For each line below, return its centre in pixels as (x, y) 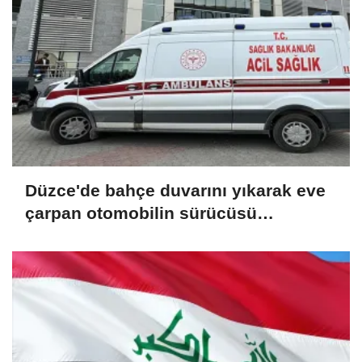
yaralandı (63, 235)
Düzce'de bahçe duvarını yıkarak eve (175, 190)
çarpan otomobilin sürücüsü (141, 213)
